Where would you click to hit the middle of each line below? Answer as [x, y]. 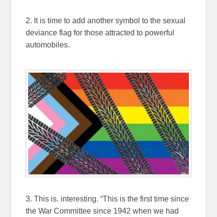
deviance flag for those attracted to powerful [100, 33]
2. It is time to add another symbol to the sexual [106, 21]
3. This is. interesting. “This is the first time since [108, 199]
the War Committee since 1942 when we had [102, 211]
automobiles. [48, 45]
